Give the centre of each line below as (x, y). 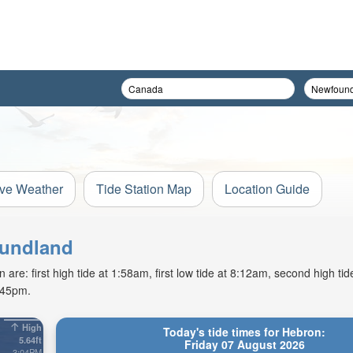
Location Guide (267, 189)
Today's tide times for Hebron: (245, 332)
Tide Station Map (144, 189)
